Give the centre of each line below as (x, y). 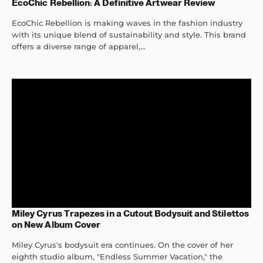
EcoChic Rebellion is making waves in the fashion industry (127, 23)
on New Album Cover (56, 225)
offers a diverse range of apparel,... (79, 47)
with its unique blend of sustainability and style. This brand (129, 35)
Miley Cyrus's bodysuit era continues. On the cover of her (122, 245)
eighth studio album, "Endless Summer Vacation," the (117, 257)
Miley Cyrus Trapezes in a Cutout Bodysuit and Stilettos (130, 214)
